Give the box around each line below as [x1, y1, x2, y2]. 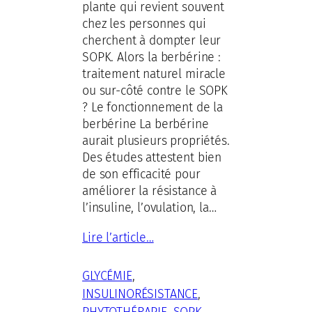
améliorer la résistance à [82, 182, 217, 198]
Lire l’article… [82, 229, 154, 245]
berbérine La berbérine [82, 116, 209, 132]
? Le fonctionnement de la [82, 99, 224, 115]
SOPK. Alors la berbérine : [82, 49, 221, 65]
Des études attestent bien [82, 149, 222, 165]
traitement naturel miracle [82, 65, 226, 81]
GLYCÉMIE [82, 267, 132, 283]
